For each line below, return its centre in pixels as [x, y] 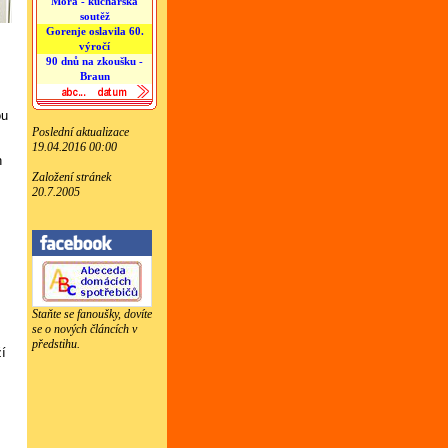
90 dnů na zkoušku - [94, 61]
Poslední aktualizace [80, 132]
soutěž [94, 16]
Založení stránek [71, 177]
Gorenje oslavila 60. [94, 31]
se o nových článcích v [84, 329]
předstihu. [56, 344]
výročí [94, 46]
